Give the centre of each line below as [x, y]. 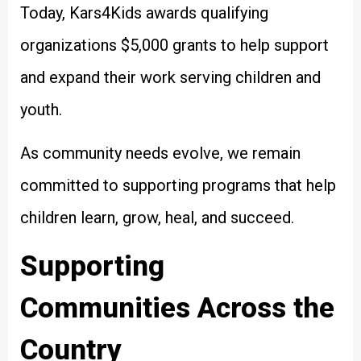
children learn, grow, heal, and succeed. [157, 218]
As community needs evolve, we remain [160, 154]
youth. [41, 109]
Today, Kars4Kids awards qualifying [144, 12]
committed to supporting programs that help [178, 186]
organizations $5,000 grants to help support [174, 45]
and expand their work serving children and [170, 77]
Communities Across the [177, 308]
